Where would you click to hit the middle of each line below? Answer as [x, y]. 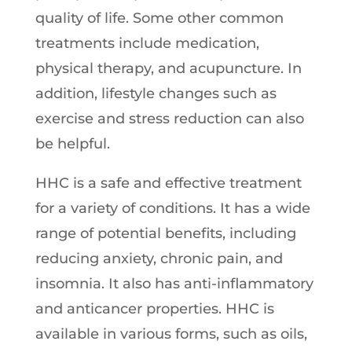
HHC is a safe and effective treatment [168, 183]
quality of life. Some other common [159, 18]
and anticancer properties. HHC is [154, 308]
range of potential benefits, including [165, 233]
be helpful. [72, 143]
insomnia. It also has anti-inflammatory [174, 283]
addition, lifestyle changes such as [156, 93]
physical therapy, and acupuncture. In [168, 68]
